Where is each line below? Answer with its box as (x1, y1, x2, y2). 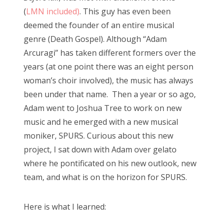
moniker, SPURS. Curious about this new (24, 130, 173, 141)
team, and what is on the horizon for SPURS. (24, 171, 187, 183)
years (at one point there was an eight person (24, 61, 193, 72)
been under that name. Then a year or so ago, (24, 88, 196, 100)
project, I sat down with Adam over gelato (24, 144, 177, 155)
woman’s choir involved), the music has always (24, 74, 193, 86)
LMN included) (26, 5, 79, 17)
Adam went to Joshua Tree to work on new (24, 102, 182, 113)
